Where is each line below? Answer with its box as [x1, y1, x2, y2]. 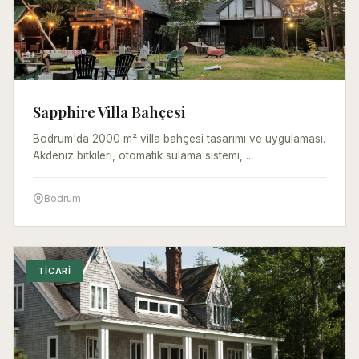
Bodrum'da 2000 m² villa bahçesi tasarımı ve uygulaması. [33, 131, 325, 145]
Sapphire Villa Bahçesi [33, 101, 185, 122]
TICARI [38, 264, 72, 276]
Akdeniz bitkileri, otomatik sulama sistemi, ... [33, 148, 253, 162]
